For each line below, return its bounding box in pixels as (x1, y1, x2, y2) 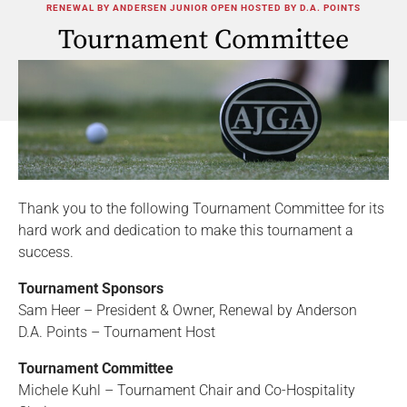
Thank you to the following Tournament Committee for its (18, 199, 384, 217)
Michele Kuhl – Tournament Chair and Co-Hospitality (18, 381, 355, 399)
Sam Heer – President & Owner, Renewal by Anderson (18, 301, 357, 319)
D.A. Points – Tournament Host (18, 323, 215, 341)
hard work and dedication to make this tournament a (18, 221, 353, 239)
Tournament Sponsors (18, 279, 164, 297)
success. (18, 243, 74, 261)
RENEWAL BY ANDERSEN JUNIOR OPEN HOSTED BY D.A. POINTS (46, 3, 361, 13)
